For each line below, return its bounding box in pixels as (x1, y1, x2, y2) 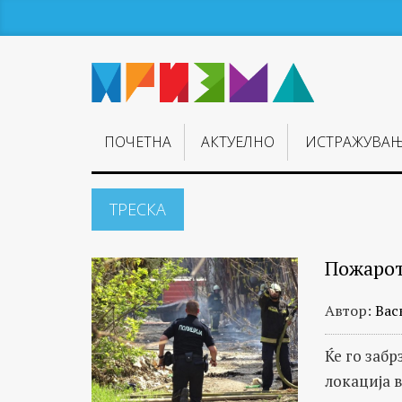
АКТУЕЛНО (201, 132, 275, 153)
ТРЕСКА (109, 198, 166, 220)
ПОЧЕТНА (104, 132, 172, 153)
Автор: (324, 301, 375, 320)
